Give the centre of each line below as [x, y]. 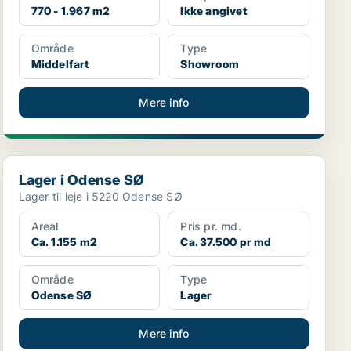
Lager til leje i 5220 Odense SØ [100, 196]
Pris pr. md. [211, 226]
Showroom [210, 64]
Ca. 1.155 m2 [64, 242]
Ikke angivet [213, 11]
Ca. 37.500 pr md [226, 242]
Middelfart [60, 64]
